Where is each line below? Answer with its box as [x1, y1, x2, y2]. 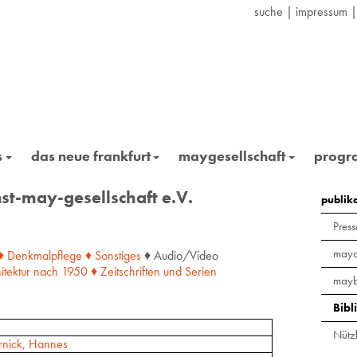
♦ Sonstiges [84, 246, 141, 264]
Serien [184, 262, 217, 280]
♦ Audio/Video [140, 246, 218, 264]
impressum [296, 2, 347, 20]
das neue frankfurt [30, 147, 151, 165]
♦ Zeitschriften [90, 262, 160, 280]
